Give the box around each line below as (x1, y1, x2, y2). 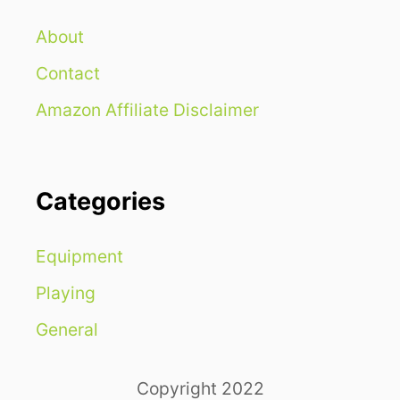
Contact (36, 62, 100, 84)
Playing (36, 281, 96, 304)
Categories (36, 186, 165, 216)
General (36, 318, 98, 340)
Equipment (36, 245, 123, 267)
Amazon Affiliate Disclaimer (36, 98, 259, 121)
